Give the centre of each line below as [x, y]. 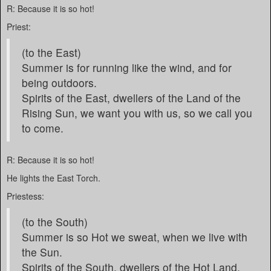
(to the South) [55, 222]
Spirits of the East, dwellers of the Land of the [131, 98]
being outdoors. [59, 83]
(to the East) [51, 52]
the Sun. [42, 252]
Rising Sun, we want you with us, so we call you [137, 113]
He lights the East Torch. [54, 178]
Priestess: [25, 196]
